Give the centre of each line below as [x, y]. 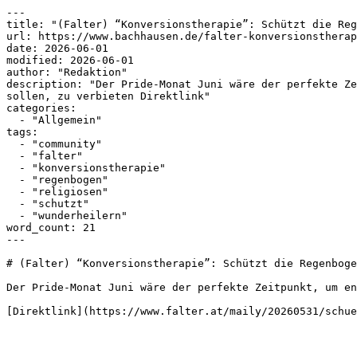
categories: [41, 108]
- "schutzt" [13, 204]
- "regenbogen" [13, 180]
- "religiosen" [13, 192]
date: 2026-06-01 [57, 48]
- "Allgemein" [13, 120]
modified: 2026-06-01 [70, 60]
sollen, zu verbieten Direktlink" [108, 96]
